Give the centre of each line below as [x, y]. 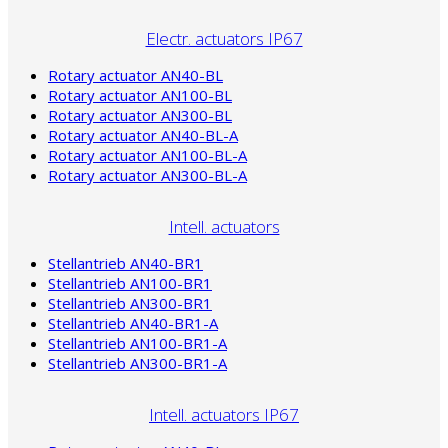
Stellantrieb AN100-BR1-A [137, 342]
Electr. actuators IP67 [224, 38]
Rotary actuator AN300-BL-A [147, 174]
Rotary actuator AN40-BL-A [143, 134]
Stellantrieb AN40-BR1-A [133, 322]
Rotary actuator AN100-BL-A [147, 154]
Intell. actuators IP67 [224, 414]
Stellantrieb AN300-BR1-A [137, 362]
